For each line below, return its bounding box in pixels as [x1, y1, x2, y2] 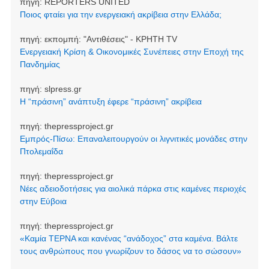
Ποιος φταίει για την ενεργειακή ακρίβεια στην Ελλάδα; [19, 9, 222, 19]
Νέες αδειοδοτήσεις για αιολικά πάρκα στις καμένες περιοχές [19, 183, 246, 193]
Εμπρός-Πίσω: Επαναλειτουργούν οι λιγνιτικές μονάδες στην [19, 133, 247, 144]
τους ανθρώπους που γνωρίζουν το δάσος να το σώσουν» [19, 246, 241, 256]
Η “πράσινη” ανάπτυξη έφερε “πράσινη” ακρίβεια [19, 96, 202, 106]
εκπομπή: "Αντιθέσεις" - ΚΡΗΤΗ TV [44, 34, 177, 44]
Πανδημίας [19, 59, 60, 69]
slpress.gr [44, 83, 82, 94]
